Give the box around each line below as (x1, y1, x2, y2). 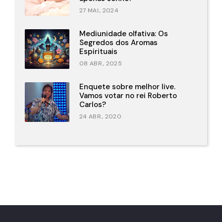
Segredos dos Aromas (79, 38, 158, 48)
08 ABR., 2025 (79, 59, 122, 68)
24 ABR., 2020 (79, 112, 121, 121)
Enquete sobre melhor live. (79, 82, 175, 92)
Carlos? (79, 100, 106, 110)
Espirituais (79, 47, 117, 57)
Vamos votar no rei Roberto (79, 91, 177, 101)
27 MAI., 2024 (79, 6, 118, 15)
